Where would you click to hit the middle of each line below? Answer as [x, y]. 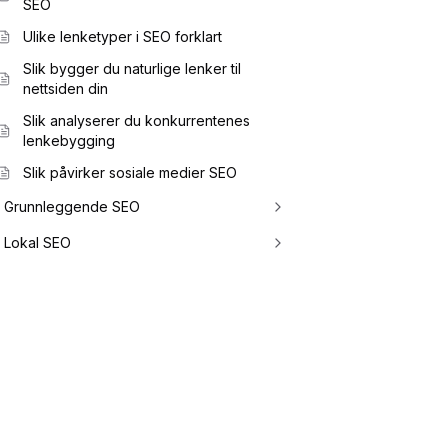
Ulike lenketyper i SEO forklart [122, 36]
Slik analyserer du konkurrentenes [136, 120]
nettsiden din [65, 88]
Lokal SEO [37, 242]
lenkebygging [69, 140]
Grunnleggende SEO [72, 206]
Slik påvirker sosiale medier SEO [130, 172]
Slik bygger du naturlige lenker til [132, 68]
